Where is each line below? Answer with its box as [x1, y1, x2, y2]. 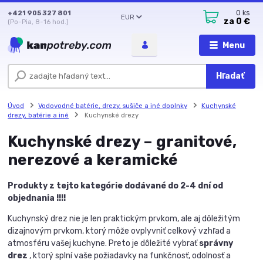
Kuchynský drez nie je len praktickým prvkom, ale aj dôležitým [8, 213, 241, 224]
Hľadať [216, 71, 245, 82]
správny [199, 238, 234, 248]
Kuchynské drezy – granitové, [8, 132, 237, 151]
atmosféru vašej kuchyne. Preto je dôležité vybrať [8, 238, 200, 248]
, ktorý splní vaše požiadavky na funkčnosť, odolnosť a [28, 250, 231, 261]
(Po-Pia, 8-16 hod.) [8, 17, 69, 26]
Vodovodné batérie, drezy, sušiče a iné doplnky [38, 102, 187, 110]
